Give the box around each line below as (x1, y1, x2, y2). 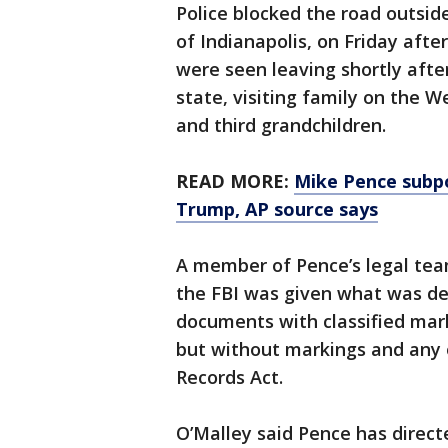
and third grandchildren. (176, 113, 386, 138)
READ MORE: (176, 169, 294, 194)
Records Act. (176, 365, 283, 390)
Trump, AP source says (176, 197, 378, 222)
